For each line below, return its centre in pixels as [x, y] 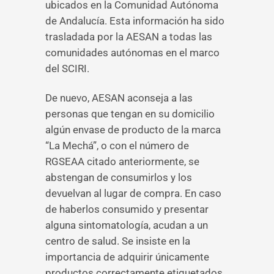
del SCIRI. [67, 68]
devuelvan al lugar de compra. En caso [133, 193]
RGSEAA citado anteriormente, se [122, 161]
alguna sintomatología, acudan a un [127, 225]
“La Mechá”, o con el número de [117, 146]
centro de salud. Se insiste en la [118, 241]
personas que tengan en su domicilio [130, 114]
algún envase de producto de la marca [133, 130]
